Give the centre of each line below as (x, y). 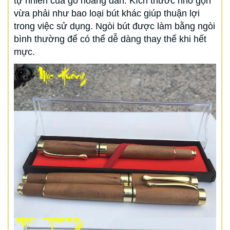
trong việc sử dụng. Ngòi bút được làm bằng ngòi (114, 26)
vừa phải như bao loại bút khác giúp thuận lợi (107, 14)
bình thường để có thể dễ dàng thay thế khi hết (110, 39)
